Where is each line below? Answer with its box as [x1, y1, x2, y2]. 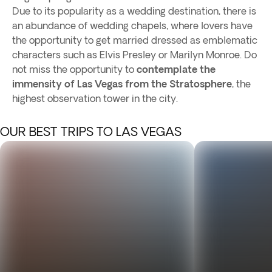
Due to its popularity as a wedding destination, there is [12, 5, 256, 16]
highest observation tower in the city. [12, 93, 178, 104]
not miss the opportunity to [12, 64, 137, 75]
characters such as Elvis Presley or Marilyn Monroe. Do [12, 49, 257, 60]
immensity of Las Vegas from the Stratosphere [12, 78, 232, 89]
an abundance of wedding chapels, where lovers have [12, 20, 253, 31]
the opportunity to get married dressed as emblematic [12, 35, 257, 46]
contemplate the [137, 64, 216, 75]
